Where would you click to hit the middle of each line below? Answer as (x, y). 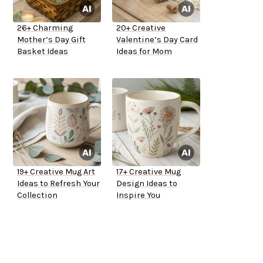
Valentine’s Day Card (157, 40)
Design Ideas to (147, 184)
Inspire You (138, 195)
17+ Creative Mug (149, 172)
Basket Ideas (43, 52)
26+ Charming (45, 28)
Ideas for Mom (144, 52)
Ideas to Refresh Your (58, 184)
